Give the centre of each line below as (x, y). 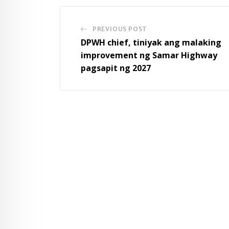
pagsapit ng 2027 (116, 68)
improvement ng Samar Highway (149, 55)
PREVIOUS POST (120, 29)
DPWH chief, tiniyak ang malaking (151, 42)
